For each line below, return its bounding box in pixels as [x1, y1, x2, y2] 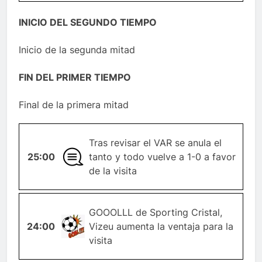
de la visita [88, 165, 137, 177]
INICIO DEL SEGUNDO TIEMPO [19, 16, 157, 29]
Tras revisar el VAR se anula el [88, 137, 222, 149]
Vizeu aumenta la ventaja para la [88, 220, 233, 233]
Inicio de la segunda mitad [19, 44, 135, 56]
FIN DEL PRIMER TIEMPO [19, 71, 131, 84]
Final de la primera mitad [19, 99, 129, 111]
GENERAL [50, 151, 95, 163]
